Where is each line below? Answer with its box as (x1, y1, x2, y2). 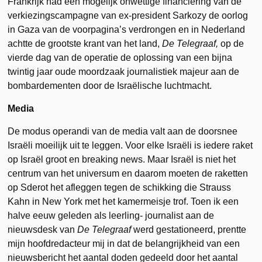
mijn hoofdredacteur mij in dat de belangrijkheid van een (8, 239, 240, 249)
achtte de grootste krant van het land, (8, 39, 163, 49)
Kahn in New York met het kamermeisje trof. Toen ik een (8, 196, 239, 206)
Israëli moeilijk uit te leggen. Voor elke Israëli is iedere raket (8, 140, 253, 150)
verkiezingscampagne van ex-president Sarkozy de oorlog (8, 11, 249, 20)
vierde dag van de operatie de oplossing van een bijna (8, 53, 233, 63)
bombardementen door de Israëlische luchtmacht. (8, 81, 212, 91)
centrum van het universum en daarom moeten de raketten (8, 168, 249, 178)
